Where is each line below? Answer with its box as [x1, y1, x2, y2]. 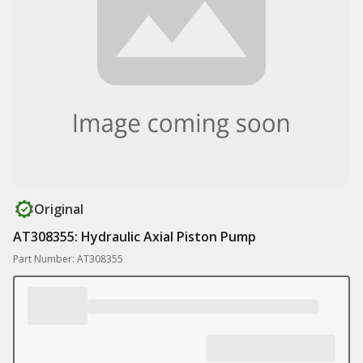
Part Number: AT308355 [13, 252, 123, 266]
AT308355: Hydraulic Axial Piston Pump [13, 228, 256, 246]
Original [34, 200, 83, 218]
